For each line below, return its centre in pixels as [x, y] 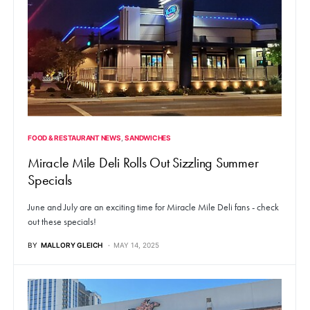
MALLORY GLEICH [72, 245]
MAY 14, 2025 [136, 245]
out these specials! [62, 221]
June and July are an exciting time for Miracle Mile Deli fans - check [153, 207]
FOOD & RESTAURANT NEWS [74, 137]
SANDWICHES [148, 137]
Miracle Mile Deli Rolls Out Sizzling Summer [143, 162]
